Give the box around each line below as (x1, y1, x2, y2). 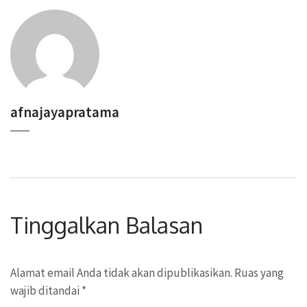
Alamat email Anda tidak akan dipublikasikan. (10, 265, 232, 281)
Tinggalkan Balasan (10, 211, 203, 240)
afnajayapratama (10, 103, 119, 122)
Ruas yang (234, 265, 284, 281)
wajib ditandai (10, 283, 82, 299)
